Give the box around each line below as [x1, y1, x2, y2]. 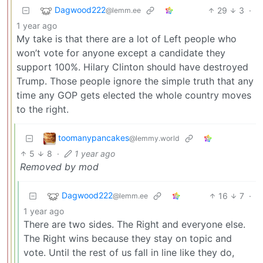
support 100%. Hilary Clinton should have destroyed [16, 60, 248, 73]
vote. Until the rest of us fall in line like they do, [23, 246, 234, 258]
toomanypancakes [58, 132, 129, 143]
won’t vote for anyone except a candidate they [16, 46, 225, 59]
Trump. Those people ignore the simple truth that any [16, 75, 254, 87]
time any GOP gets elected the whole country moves [16, 89, 251, 101]
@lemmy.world [129, 133, 180, 143]
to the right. [16, 103, 69, 115]
